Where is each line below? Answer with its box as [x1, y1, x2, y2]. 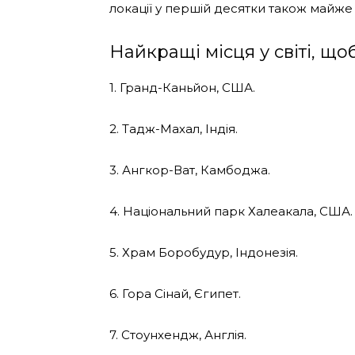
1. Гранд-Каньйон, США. [109, 79, 255, 95]
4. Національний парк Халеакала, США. [109, 203, 353, 219]
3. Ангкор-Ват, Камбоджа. [109, 162, 270, 177]
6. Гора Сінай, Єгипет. [109, 285, 241, 301]
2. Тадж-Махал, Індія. [109, 120, 238, 136]
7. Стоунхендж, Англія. [109, 326, 246, 342]
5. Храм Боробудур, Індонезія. [109, 244, 298, 260]
